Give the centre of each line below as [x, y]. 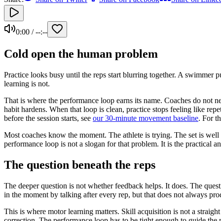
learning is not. [27, 83]
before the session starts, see [48, 118]
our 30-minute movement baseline [146, 118]
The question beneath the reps [80, 165]
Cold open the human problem [81, 54]
